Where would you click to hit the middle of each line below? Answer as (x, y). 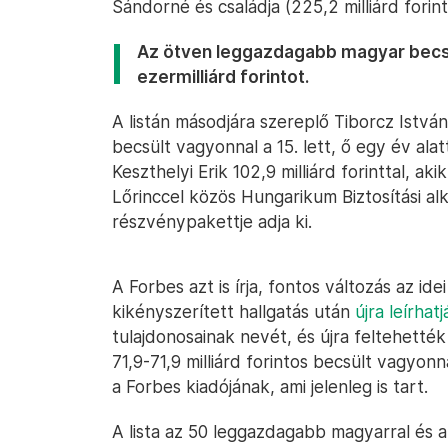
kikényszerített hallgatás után (233, 311)
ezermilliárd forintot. (223, 76)
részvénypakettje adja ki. (212, 221)
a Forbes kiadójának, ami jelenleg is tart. (270, 386)
